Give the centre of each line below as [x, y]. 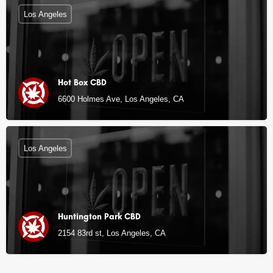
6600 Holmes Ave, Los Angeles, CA [121, 99]
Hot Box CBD [82, 83]
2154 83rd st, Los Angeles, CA [112, 233]
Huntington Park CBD [99, 217]
